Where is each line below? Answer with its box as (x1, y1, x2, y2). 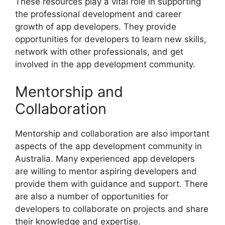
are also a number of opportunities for (15, 191, 168, 202)
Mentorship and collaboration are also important (15, 129, 209, 139)
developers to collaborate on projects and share (15, 204, 208, 214)
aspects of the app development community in (15, 141, 202, 152)
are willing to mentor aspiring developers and (15, 166, 197, 177)
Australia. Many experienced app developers (15, 154, 195, 164)
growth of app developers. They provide (15, 21, 176, 32)
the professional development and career (15, 9, 181, 19)
